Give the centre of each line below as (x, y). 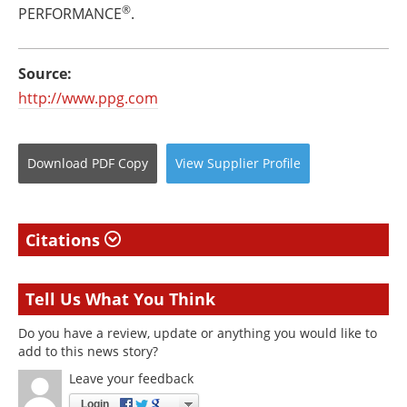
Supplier (233, 163)
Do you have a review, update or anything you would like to (198, 333)
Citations (65, 240)
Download (58, 163)
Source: (45, 74)
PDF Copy (120, 163)
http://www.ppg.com (88, 98)
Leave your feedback (131, 378)
